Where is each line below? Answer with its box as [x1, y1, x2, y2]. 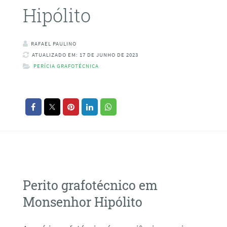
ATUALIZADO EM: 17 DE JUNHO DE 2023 [31, 51, 138, 59]
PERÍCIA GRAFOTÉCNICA [33, 62, 99, 70]
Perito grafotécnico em [22, 176, 158, 194]
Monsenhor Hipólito [22, 193, 142, 210]
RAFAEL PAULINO [30, 40, 77, 48]
